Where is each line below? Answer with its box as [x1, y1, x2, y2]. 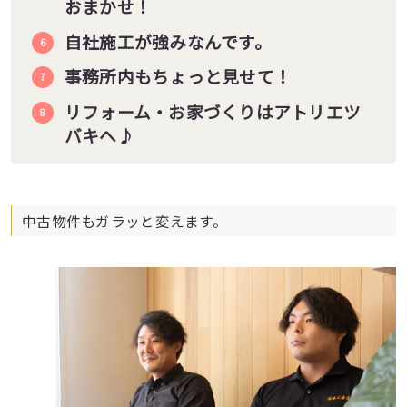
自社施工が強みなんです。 [64, 28, 272, 54]
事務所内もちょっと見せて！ [64, 64, 293, 89]
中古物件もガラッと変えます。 [22, 211, 227, 232]
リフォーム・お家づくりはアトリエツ [64, 99, 362, 124]
